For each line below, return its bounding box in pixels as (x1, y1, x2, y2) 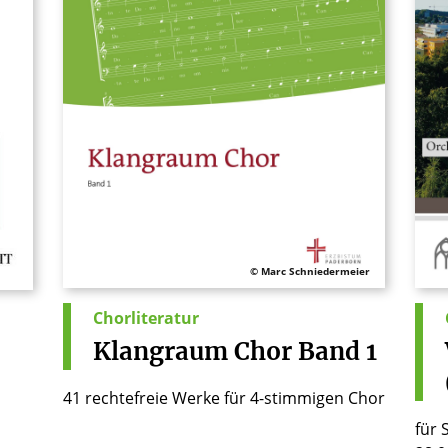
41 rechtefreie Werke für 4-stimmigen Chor (63, 386, 385, 409)
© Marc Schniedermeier (250, 264, 370, 279)
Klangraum (93, 336, 228, 368)
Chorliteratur (93, 307, 199, 330)
